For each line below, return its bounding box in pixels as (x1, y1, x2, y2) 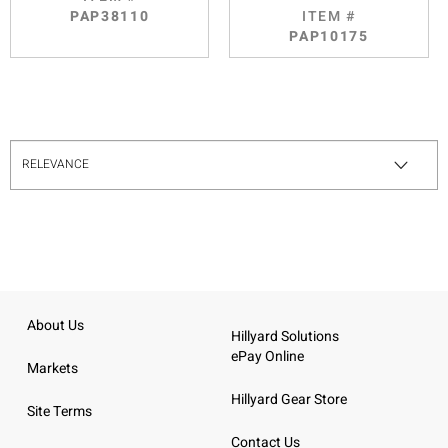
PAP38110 (69, 5, 150, 27)
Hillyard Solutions (231, 326, 339, 347)
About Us (26, 314, 84, 336)
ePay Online (231, 346, 304, 367)
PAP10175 (289, 25, 369, 47)
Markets (26, 357, 78, 379)
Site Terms (26, 400, 92, 422)
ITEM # (301, 5, 357, 27)
